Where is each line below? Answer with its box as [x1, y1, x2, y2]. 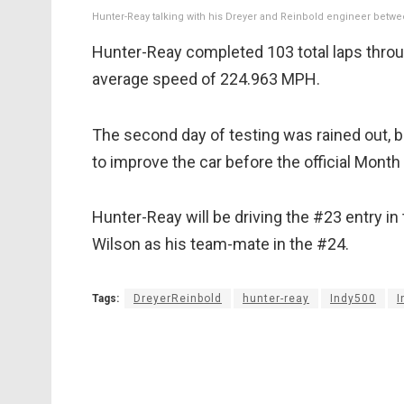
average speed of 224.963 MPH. [92, 69, 320, 89]
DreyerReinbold [133, 291, 222, 305]
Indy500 [330, 291, 376, 305]
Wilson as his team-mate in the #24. [92, 234, 349, 254]
